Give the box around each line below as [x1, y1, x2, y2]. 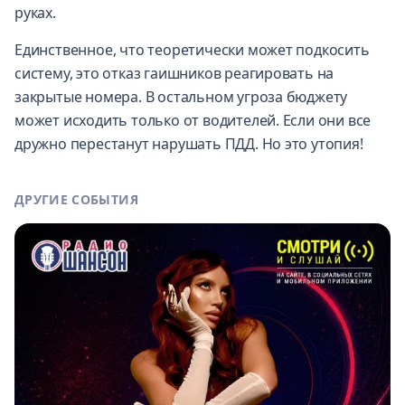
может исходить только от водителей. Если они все [14, 110, 372, 131]
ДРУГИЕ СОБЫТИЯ [14, 191, 138, 209]
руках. [14, 3, 56, 24]
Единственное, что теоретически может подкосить [14, 40, 370, 61]
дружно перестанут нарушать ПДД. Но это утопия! [14, 134, 363, 155]
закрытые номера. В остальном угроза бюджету [14, 87, 348, 108]
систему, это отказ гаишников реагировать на [14, 63, 334, 84]
